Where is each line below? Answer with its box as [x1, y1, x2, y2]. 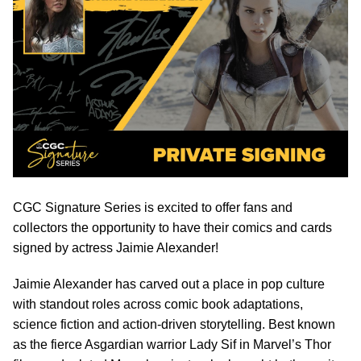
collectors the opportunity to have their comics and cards [13, 221, 332, 235]
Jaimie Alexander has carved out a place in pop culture [13, 277, 325, 292]
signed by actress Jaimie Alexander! [13, 241, 218, 255]
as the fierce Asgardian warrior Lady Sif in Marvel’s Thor [13, 338, 331, 352]
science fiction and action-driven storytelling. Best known [13, 317, 335, 332]
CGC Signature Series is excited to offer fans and [13, 201, 293, 215]
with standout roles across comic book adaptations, [13, 297, 303, 312]
